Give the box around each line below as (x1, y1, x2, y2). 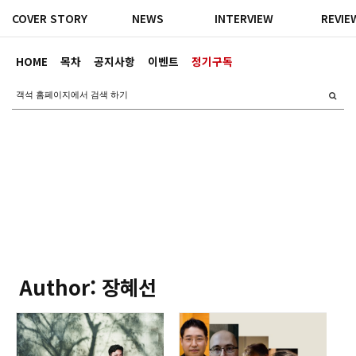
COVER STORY (12, 10, 87, 26)
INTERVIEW (215, 10, 274, 26)
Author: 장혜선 (19, 272, 157, 301)
